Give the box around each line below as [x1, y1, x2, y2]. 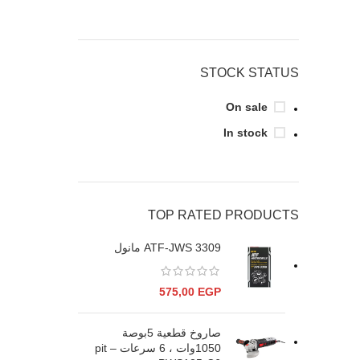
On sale [226, 100, 268, 113]
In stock [223, 126, 268, 139]
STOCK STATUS [200, 66, 299, 80]
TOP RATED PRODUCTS [148, 208, 299, 222]
